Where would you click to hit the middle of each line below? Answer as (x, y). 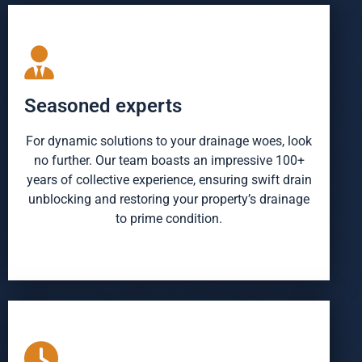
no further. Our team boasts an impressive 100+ (169, 160)
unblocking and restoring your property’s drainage (169, 199)
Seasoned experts (103, 105)
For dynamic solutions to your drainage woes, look (169, 141)
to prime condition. (169, 218)
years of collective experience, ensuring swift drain (169, 179)
